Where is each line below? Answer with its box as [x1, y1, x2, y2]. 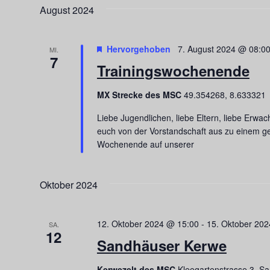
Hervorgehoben [106, 42, 171, 55]
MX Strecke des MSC [96, 88, 184, 101]
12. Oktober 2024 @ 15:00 [96, 217, 199, 230]
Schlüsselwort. [40, 13, 108, 26]
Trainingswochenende [96, 60, 250, 81]
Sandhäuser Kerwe [96, 234, 227, 256]
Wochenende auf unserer [96, 137, 194, 150]
